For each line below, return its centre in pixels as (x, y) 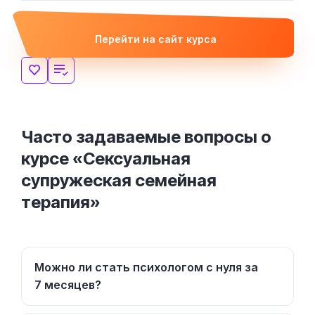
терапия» (61, 202)
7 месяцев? (68, 284)
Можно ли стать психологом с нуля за (146, 267)
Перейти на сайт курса (155, 39)
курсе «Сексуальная (106, 158)
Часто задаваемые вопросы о (146, 136)
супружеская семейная (119, 180)
